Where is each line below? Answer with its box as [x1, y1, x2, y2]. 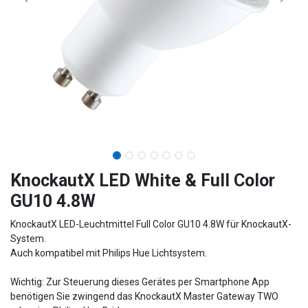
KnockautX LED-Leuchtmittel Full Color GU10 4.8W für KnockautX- [10, 219, 291, 230]
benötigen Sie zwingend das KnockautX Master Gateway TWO [10, 291, 278, 302]
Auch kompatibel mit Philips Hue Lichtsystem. [10, 247, 207, 259]
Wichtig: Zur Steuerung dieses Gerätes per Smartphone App [10, 276, 269, 288]
